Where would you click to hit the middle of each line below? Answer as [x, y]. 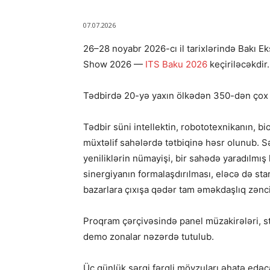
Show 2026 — [114, 64]
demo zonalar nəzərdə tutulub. [149, 236]
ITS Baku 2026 [176, 64]
